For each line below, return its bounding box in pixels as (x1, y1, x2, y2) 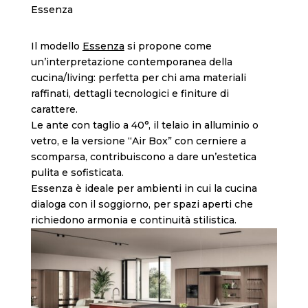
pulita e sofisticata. (30, 166, 124, 179)
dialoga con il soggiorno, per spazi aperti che (30, 197, 253, 210)
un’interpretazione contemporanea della (30, 55, 232, 68)
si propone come (124, 39, 212, 52)
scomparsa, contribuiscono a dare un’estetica (30, 150, 256, 163)
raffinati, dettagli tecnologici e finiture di (30, 87, 229, 100)
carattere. (30, 102, 78, 115)
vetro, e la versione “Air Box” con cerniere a (30, 134, 246, 147)
